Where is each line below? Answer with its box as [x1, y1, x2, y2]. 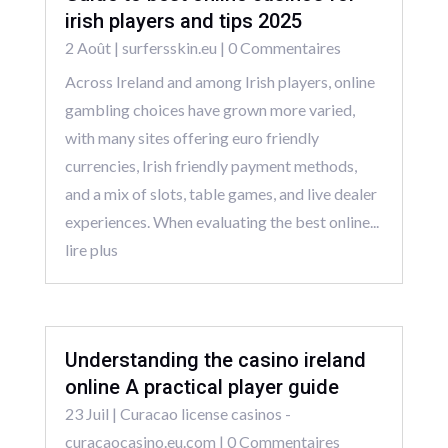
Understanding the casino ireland [64, 347, 366, 372]
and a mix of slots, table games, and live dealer [64, 184, 377, 204]
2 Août [64, 38, 111, 58]
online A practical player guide [64, 374, 339, 399]
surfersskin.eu [121, 38, 217, 58]
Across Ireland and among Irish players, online [64, 72, 375, 92]
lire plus [64, 240, 118, 260]
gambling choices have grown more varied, [64, 100, 355, 120]
